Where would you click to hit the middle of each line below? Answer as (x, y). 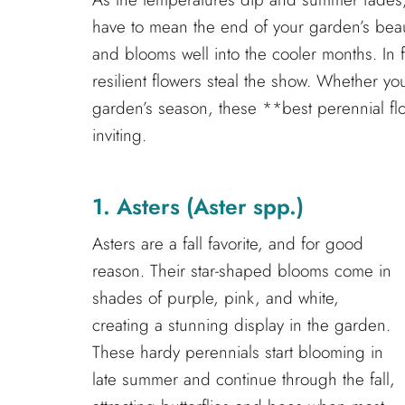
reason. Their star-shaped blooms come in (242, 270)
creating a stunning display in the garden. (241, 325)
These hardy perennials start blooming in (238, 352)
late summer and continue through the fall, (244, 379)
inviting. (119, 135)
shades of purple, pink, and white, (216, 297)
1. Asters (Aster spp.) (198, 206)
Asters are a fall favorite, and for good (228, 243)
